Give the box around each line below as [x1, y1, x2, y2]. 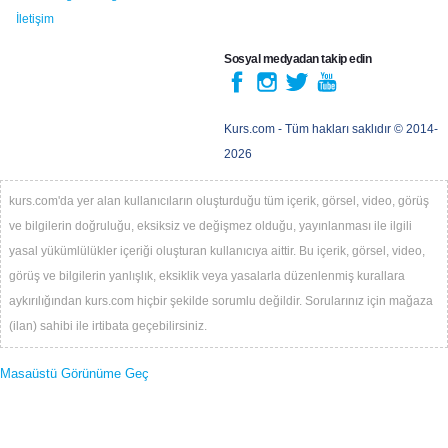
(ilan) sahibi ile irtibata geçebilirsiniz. [9, 319, 207, 334]
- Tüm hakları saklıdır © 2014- [275, 121, 438, 136]
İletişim [16, 11, 54, 26]
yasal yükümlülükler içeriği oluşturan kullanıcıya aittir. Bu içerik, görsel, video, [9, 244, 425, 259]
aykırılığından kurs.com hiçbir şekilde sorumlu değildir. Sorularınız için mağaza [9, 294, 433, 309]
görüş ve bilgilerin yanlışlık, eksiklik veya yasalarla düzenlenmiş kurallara [9, 269, 405, 284]
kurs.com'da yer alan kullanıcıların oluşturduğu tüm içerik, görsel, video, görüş [9, 194, 429, 209]
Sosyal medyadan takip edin [224, 51, 371, 66]
